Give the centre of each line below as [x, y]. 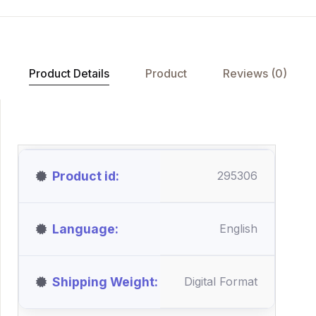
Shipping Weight [103, 282]
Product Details [69, 73]
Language [84, 229]
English [238, 229]
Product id [84, 176]
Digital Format [221, 281]
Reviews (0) [255, 73]
